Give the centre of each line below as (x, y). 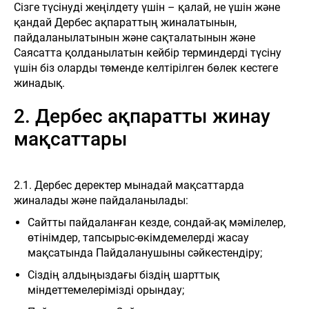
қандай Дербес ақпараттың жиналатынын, (125, 22)
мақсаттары (71, 139)
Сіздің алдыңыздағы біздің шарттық (123, 275)
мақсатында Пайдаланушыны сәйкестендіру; (145, 253)
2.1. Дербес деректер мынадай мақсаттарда (129, 185)
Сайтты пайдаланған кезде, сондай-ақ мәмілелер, (157, 222)
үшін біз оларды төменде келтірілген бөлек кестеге (146, 68)
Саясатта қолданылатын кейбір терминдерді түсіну (148, 53)
